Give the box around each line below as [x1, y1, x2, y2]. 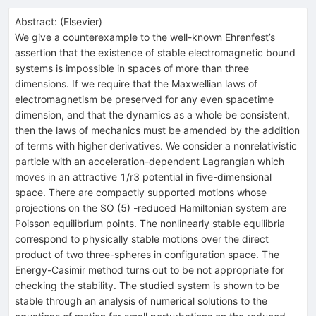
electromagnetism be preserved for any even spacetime [15, 92, 274, 105]
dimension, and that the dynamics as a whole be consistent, [15, 108, 290, 121]
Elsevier [63, 15, 99, 28]
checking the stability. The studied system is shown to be [15, 279, 279, 291]
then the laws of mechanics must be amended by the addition [15, 123, 300, 136]
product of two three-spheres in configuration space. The [15, 248, 279, 260]
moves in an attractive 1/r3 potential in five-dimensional [15, 170, 272, 183]
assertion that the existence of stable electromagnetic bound [15, 46, 296, 59]
